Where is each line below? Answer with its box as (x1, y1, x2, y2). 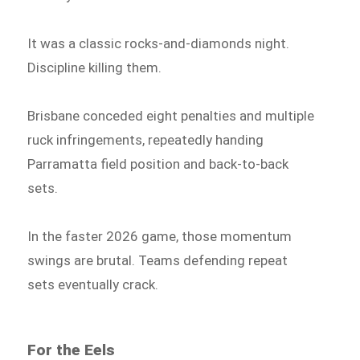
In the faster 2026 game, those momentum (27, 227, 292, 244)
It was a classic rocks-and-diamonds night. (27, 35, 290, 52)
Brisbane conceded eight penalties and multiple (27, 107, 315, 124)
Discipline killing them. (27, 59, 162, 76)
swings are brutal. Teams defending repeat (27, 252, 288, 268)
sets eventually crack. (27, 276, 159, 292)
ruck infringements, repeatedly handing (27, 131, 264, 148)
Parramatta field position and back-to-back (27, 155, 289, 172)
